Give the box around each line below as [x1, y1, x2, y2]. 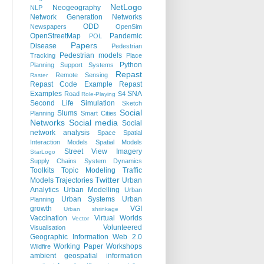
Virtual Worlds [94, 214, 143, 223]
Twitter [95, 175, 120, 185]
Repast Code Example [30, 80, 113, 89]
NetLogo [110, 2, 142, 12]
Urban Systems [61, 195, 115, 204]
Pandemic [110, 32, 142, 41]
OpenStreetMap [30, 32, 81, 41]
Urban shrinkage [64, 206, 118, 213]
